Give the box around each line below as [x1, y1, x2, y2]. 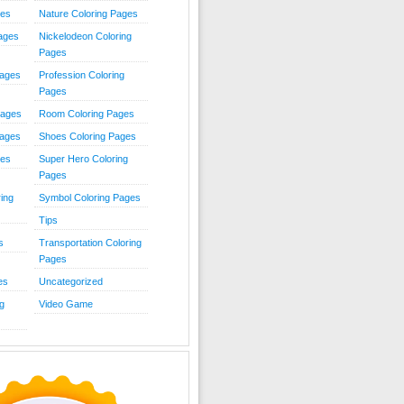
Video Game [39, 298, 93, 309]
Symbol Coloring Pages [39, 192, 141, 203]
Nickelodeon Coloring [39, 31, 132, 41]
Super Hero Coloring [39, 153, 128, 164]
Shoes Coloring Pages [39, 131, 136, 142]
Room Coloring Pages [39, 108, 134, 119]
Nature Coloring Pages [39, 8, 138, 19]
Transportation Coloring [39, 237, 142, 248]
